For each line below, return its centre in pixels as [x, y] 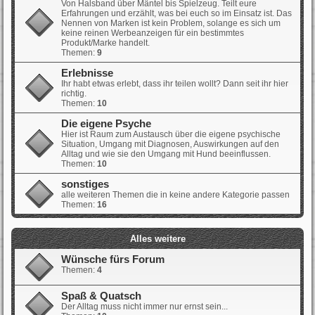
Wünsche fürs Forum [113, 260]
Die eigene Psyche [106, 124]
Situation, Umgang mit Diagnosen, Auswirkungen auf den [170, 144]
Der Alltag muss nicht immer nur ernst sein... [144, 307]
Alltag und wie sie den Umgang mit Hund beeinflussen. [166, 154]
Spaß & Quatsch [101, 296]
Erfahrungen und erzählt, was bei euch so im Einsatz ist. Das [176, 14]
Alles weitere [157, 239]
